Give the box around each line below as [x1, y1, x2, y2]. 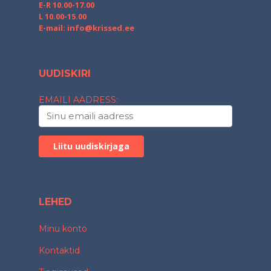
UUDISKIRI [39, 67, 91, 79]
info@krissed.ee [67, 22, 134, 33]
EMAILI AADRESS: [39, 94, 118, 105]
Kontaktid [39, 244, 80, 256]
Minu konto [39, 223, 87, 234]
